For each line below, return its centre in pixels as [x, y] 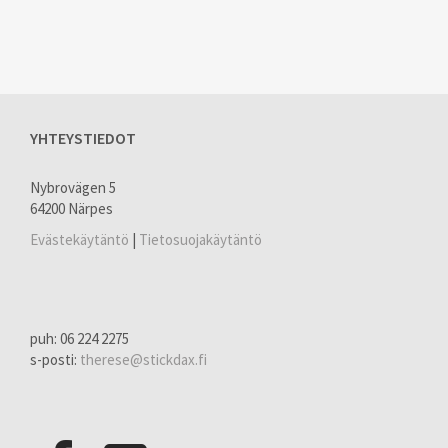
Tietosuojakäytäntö [200, 240]
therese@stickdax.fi [143, 360]
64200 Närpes [71, 208]
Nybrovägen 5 [73, 187]
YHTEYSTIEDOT [83, 137]
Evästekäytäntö [79, 240]
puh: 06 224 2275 [79, 339]
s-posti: [55, 360]
